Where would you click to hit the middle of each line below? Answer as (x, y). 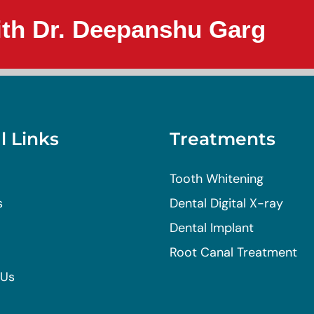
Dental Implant (212, 227)
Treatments (223, 138)
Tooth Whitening (217, 178)
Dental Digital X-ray (226, 203)
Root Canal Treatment (233, 252)
